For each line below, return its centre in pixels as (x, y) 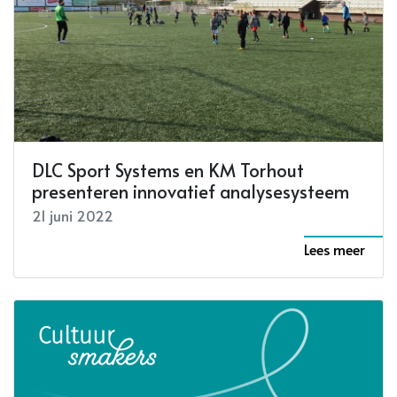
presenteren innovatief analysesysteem (191, 191)
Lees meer (335, 249)
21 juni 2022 (73, 215)
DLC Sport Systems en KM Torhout (168, 170)
